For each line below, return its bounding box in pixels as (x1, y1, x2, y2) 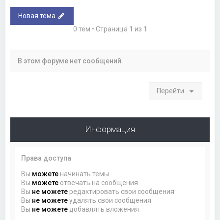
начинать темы (58, 170, 110, 178)
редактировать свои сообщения (68, 188, 175, 195)
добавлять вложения (68, 205, 139, 213)
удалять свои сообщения (68, 196, 152, 204)
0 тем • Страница (73, 25, 129, 33)
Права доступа (21, 154, 72, 162)
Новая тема (18, 12, 56, 20)
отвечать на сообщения (58, 179, 138, 187)
